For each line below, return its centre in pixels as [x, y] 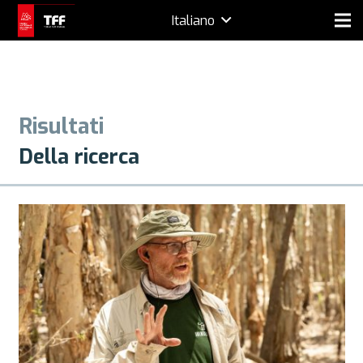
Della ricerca [79, 156]
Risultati [61, 126]
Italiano [193, 20]
